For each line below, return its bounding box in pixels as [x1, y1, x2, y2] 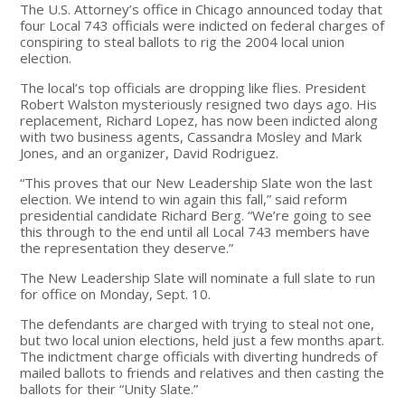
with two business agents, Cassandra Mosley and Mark [20, 127, 363, 146]
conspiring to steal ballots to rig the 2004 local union [20, 32, 345, 51]
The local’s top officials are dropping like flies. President [20, 78, 367, 97]
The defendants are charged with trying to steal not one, [20, 314, 375, 333]
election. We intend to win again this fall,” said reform [20, 189, 348, 208]
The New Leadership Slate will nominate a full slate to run [20, 268, 376, 287]
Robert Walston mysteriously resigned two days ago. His [20, 94, 378, 113]
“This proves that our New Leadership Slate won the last [20, 173, 373, 192]
